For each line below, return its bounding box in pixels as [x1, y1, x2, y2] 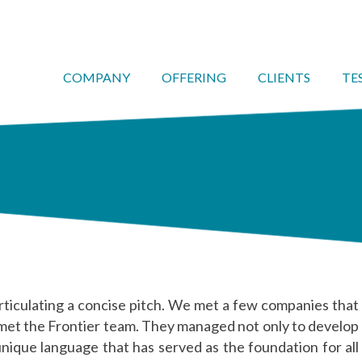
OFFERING [162, 69, 226, 85]
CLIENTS [258, 69, 310, 85]
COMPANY [63, 69, 130, 85]
